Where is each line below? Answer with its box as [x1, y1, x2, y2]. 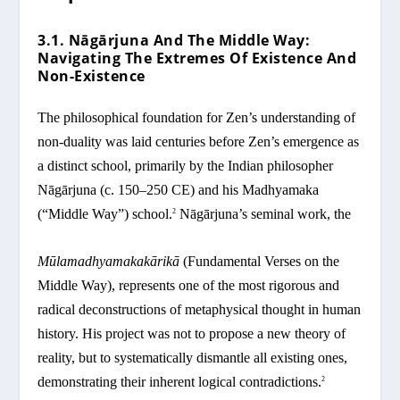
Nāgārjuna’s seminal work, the [176, 206, 352, 222]
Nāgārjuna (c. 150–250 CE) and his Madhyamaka [37, 182, 320, 198]
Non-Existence [37, 66, 146, 87]
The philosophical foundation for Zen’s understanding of [37, 110, 356, 126]
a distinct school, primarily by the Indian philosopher [37, 158, 334, 174]
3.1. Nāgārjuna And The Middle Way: [37, 30, 311, 51]
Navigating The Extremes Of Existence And [37, 48, 357, 69]
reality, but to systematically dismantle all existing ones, [37, 349, 348, 365]
